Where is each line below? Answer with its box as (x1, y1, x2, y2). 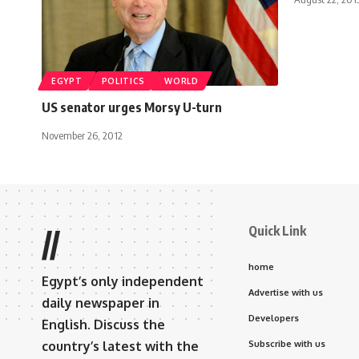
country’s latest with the (42, 337, 199, 354)
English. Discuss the (42, 316, 165, 333)
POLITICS (101, 75, 146, 86)
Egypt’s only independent (42, 272, 204, 289)
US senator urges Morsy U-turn (42, 99, 222, 115)
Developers (248, 312, 299, 324)
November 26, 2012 (42, 128, 123, 142)
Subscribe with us (248, 337, 325, 349)
